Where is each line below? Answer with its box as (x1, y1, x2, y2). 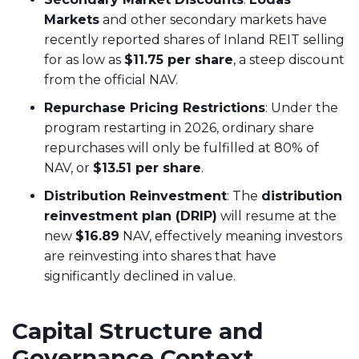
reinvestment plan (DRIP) (44, 208, 217, 224)
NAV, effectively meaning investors (119, 228, 342, 244)
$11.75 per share (124, 51, 233, 67)
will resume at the (217, 208, 337, 224)
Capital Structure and (12, 317, 263, 345)
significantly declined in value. (44, 268, 236, 284)
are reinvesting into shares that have (44, 248, 276, 264)
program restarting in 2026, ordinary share (44, 119, 314, 135)
